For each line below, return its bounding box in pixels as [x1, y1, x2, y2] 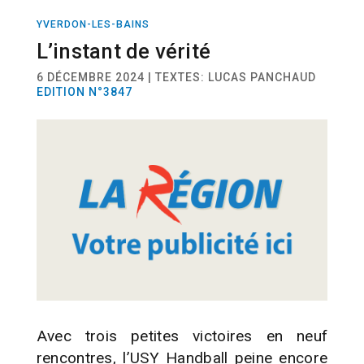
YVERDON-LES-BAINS [36, 18, 149, 30]
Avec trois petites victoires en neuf [36, 326, 328, 345]
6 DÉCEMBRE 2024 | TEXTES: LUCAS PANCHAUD [36, 70, 316, 84]
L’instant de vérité [36, 38, 210, 63]
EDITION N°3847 [36, 84, 132, 98]
